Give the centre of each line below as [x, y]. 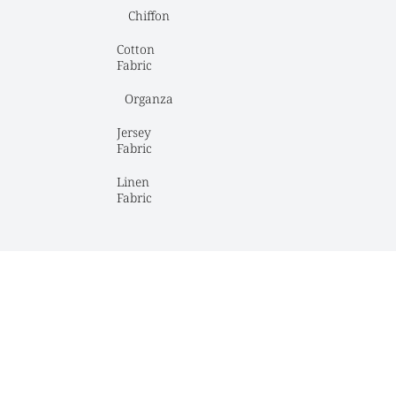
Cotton [136, 49]
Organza [148, 99]
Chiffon [148, 16]
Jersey [134, 133]
